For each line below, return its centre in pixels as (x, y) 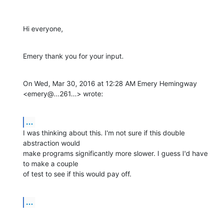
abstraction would (52, 143)
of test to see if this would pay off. (77, 174)
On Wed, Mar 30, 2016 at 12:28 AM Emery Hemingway (110, 83)
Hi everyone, (43, 28)
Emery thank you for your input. (73, 56)
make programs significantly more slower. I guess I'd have (115, 153)
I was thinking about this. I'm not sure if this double (104, 132)
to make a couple (51, 163)
